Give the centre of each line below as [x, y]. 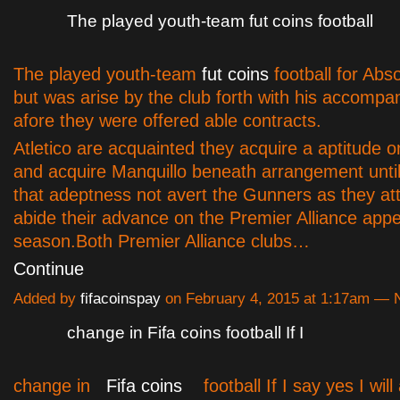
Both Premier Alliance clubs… [193, 242]
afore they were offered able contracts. [167, 121]
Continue [49, 269]
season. [45, 242]
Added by [47, 299]
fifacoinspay [121, 299]
